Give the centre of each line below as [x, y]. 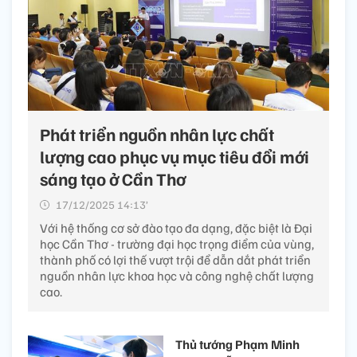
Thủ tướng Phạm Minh [237, 344]
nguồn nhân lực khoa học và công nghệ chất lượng [177, 275]
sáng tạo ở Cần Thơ [113, 178]
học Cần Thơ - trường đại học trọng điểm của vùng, [177, 243]
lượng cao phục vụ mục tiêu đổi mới [175, 156]
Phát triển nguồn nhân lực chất [157, 133]
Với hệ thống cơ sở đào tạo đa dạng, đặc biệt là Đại [176, 228]
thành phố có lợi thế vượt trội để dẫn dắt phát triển [175, 259]
